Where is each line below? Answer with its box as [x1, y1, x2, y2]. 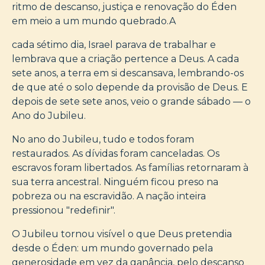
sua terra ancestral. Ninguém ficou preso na [12, 176, 218, 188]
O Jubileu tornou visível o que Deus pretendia [12, 228, 232, 240]
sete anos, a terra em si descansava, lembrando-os [12, 67, 244, 79]
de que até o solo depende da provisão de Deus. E [12, 81, 248, 93]
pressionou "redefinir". [12, 204, 115, 216]
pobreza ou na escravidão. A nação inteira [12, 190, 206, 202]
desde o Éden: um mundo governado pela [12, 242, 213, 254]
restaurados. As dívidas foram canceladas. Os [12, 147, 219, 159]
